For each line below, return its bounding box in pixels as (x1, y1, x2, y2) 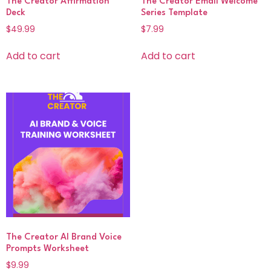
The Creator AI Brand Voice (6, 232, 122, 242)
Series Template (140, 8, 207, 18)
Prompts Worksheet (6, 244, 89, 253)
